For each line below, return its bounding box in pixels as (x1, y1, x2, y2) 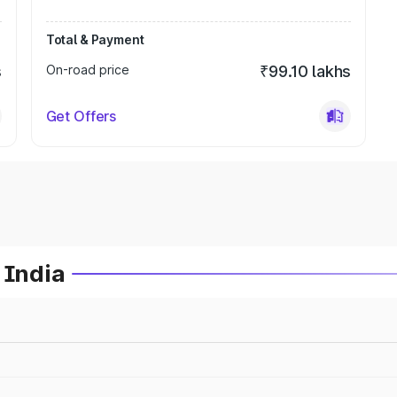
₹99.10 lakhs (260, 62, 352, 81)
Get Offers (45, 107, 117, 125)
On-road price (45, 62, 129, 77)
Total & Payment (45, 32, 144, 47)
